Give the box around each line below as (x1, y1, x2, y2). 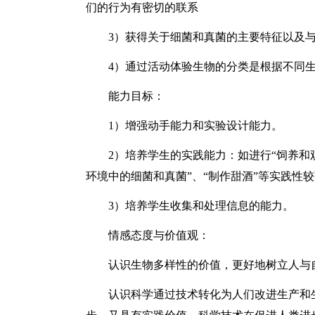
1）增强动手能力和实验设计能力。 (108, 120, 283, 131)
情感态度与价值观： (108, 229, 210, 241)
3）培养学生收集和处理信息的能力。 (108, 200, 294, 212)
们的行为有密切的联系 (86, 1, 198, 13)
